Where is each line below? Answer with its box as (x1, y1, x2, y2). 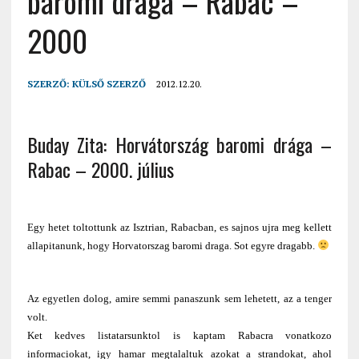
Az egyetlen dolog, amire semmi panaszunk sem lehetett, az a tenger (26, 292, 333, 305)
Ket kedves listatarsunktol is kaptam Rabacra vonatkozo (26, 329, 333, 342)
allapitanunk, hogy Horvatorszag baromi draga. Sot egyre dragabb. (26, 240, 317, 252)
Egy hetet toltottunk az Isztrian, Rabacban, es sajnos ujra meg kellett (26, 221, 333, 234)
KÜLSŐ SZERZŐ (71, 78, 146, 91)
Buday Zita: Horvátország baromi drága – (26, 130, 333, 159)
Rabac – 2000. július (26, 155, 174, 184)
